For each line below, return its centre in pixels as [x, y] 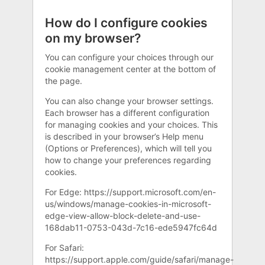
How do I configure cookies [126, 23]
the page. [64, 80]
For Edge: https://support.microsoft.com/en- [130, 192]
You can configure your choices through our [129, 57]
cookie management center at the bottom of [130, 69]
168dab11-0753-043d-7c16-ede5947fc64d [131, 227]
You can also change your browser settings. [129, 101]
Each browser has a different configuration [127, 112]
